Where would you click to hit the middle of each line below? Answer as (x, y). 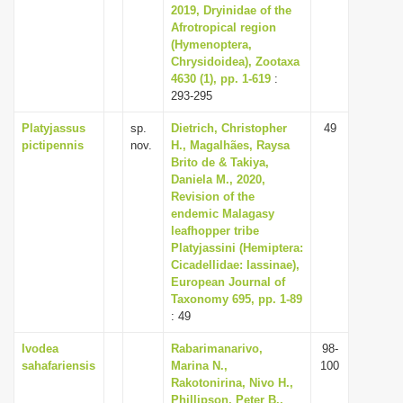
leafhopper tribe (215, 231)
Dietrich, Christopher (229, 128)
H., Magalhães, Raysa (230, 145)
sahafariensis (58, 366)
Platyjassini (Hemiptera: (237, 248)
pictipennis (53, 145)
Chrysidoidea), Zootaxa (235, 62)
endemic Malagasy (223, 214)
